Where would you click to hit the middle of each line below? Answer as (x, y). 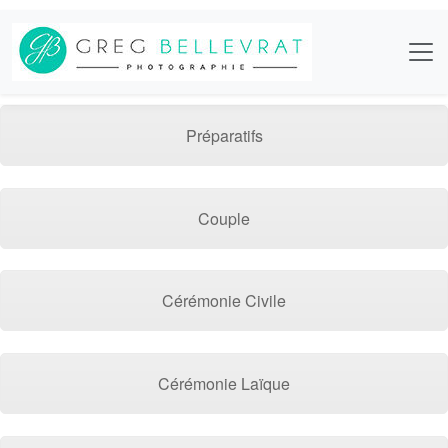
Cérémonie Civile (224, 301)
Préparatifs (224, 135)
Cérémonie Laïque (224, 384)
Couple (224, 218)
